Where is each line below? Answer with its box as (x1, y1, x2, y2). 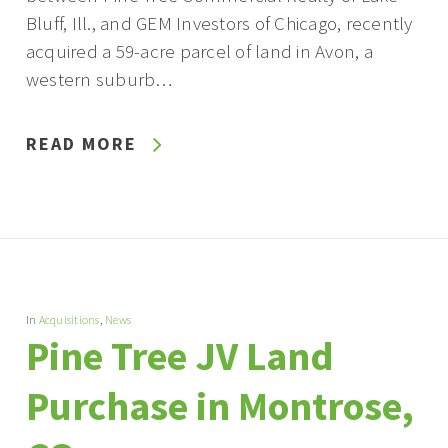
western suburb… (25, 67, 173, 91)
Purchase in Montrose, (25, 381, 414, 431)
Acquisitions (38, 312, 100, 327)
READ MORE (25, 132, 137, 155)
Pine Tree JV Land (25, 331, 334, 381)
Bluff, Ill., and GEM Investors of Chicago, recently (25, 11, 413, 35)
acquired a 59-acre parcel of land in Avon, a (25, 39, 373, 63)
